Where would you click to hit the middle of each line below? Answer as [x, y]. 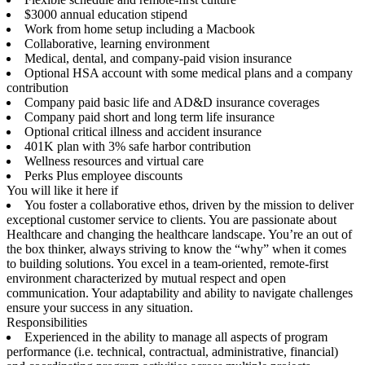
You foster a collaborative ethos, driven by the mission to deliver [189, 205]
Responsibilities [47, 322]
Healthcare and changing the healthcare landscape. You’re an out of [179, 234]
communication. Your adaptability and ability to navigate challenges [180, 293]
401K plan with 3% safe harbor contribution [138, 146]
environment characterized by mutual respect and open [146, 278]
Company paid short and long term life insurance [150, 117]
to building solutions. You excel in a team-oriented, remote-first [167, 264]
